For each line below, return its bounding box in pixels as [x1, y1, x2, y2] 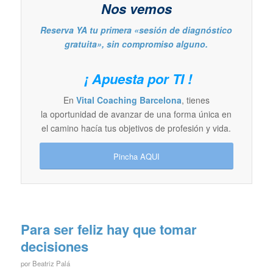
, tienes [181, 94, 210, 107]
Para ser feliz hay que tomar [20, 219, 197, 239]
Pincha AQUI [113, 151, 160, 163]
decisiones [20, 236, 88, 257]
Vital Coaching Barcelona [76, 94, 182, 107]
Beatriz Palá [32, 258, 70, 269]
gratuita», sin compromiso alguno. [65, 38, 208, 51]
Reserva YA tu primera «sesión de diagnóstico [40, 24, 233, 37]
